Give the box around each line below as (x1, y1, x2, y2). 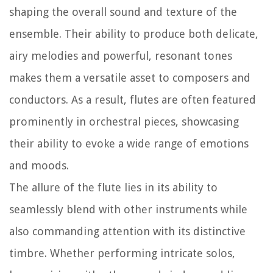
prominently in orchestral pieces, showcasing (9, 115, 239, 128)
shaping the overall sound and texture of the (9, 5, 237, 18)
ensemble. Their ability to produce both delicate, (9, 27, 258, 40)
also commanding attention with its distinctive (9, 224, 246, 238)
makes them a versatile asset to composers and (9, 71, 250, 84)
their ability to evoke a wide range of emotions (9, 136, 249, 150)
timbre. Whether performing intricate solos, (9, 246, 235, 260)
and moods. (9, 158, 69, 172)
